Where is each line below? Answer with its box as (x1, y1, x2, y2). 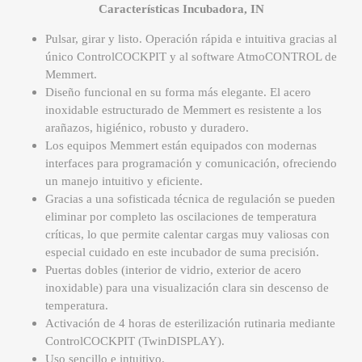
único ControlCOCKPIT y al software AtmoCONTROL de (45, 50, 337, 64)
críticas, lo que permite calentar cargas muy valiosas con (45, 228, 330, 242)
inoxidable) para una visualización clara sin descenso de (45, 281, 329, 295)
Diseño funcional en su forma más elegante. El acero (45, 86, 311, 99)
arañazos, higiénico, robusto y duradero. (45, 121, 249, 135)
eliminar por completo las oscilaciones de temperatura (45, 210, 317, 224)
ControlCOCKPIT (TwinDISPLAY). (45, 335, 225, 348)
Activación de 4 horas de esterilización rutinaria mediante (45, 317, 335, 330)
